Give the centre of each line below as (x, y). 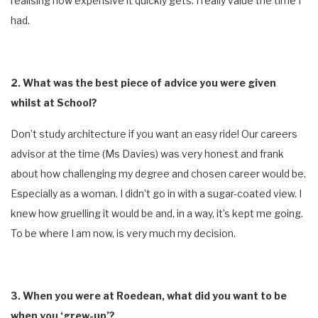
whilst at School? (54, 102)
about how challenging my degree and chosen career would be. (158, 173)
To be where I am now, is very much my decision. (123, 233)
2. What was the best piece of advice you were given (143, 82)
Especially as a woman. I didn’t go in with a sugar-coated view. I (156, 193)
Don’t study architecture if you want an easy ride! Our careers (154, 133)
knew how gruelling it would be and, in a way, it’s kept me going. (157, 213)
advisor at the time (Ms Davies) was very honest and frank (147, 153)
